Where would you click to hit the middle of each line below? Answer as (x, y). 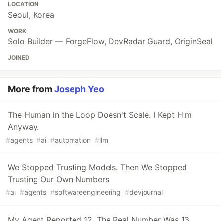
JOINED (19, 57)
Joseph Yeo (79, 89)
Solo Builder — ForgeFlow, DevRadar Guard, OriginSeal (110, 41)
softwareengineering (88, 192)
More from (31, 89)
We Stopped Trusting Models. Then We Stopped (97, 167)
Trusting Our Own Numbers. (59, 179)
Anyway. (23, 127)
